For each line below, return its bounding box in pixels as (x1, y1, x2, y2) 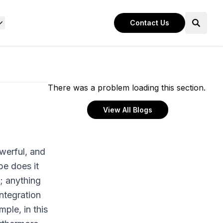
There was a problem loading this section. (48, 83, 206, 93)
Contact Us (130, 18, 169, 27)
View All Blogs (103, 106, 152, 114)
